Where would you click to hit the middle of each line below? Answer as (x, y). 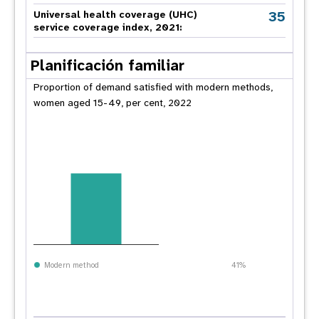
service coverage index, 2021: (108, 27)
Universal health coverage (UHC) (115, 14)
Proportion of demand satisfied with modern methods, (153, 87)
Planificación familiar (108, 66)
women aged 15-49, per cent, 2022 (113, 103)
